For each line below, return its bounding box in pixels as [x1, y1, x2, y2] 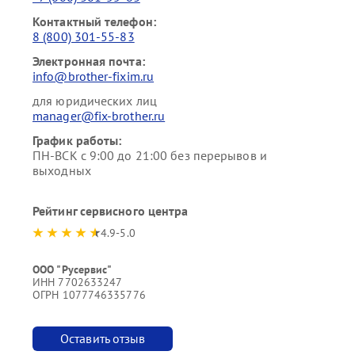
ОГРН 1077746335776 [32, 288, 146, 302]
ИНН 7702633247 [32, 275, 123, 289]
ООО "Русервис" [32, 262, 113, 277]
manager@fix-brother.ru [32, 108, 166, 124]
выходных [32, 162, 91, 178]
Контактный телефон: [32, 13, 156, 29]
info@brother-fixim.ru [32, 68, 155, 84]
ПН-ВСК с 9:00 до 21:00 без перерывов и [32, 147, 267, 163]
